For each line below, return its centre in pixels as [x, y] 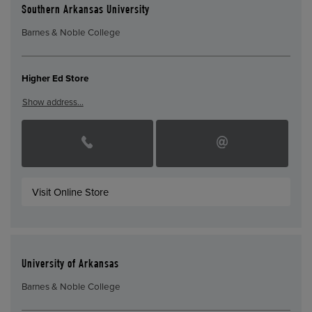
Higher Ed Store [55, 79]
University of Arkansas [70, 265]
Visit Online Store [71, 192]
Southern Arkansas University [85, 10]
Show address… [53, 102]
